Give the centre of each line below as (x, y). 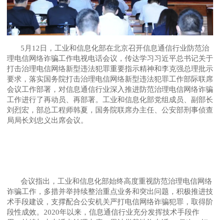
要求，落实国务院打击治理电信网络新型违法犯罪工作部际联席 (110, 79)
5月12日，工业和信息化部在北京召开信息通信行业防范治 (108, 48)
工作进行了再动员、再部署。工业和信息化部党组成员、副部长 (110, 99)
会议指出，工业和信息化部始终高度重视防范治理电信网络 (110, 181)
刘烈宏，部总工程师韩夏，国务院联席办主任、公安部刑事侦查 (110, 110)
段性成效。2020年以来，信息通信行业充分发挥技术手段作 (103, 212)
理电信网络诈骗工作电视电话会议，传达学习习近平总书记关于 (110, 58)
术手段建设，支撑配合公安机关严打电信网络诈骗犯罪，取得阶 (110, 201)
